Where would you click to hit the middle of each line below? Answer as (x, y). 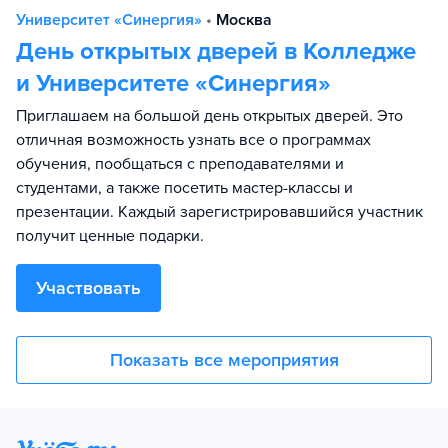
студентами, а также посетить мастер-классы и (184, 188)
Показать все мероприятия (224, 360)
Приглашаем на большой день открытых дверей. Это (209, 116)
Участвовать (88, 288)
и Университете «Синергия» (173, 83)
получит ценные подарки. (110, 236)
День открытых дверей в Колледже (216, 51)
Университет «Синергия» (109, 20)
